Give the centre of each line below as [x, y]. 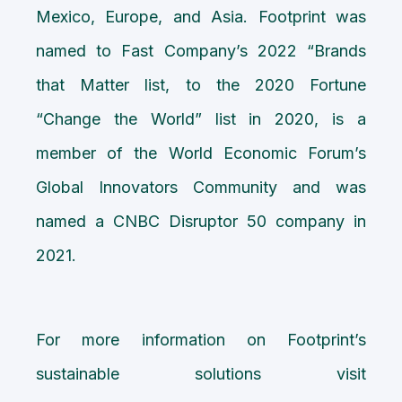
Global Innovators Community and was [201, 187]
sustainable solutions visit [201, 373]
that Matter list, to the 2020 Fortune [201, 84]
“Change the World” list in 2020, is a [201, 118]
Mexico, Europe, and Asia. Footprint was [201, 16]
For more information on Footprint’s [201, 339]
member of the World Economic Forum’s [201, 153]
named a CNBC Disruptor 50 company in [201, 221]
